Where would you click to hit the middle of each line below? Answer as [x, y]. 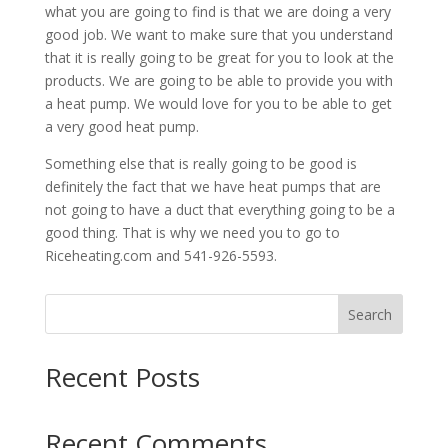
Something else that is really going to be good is [200, 164]
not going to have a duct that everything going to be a [219, 210]
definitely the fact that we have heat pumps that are [212, 187]
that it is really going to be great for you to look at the [219, 58]
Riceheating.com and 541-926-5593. [160, 256]
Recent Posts [122, 377]
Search [370, 314]
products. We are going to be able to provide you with [218, 81]
